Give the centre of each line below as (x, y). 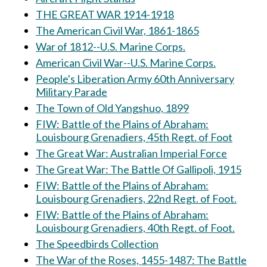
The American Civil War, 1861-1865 (117, 30)
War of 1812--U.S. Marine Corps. (111, 46)
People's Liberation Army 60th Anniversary (135, 79)
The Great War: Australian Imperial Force (131, 153)
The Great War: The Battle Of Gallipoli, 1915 (139, 169)
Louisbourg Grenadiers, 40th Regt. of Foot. (135, 228)
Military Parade (72, 92)
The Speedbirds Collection (97, 244)
